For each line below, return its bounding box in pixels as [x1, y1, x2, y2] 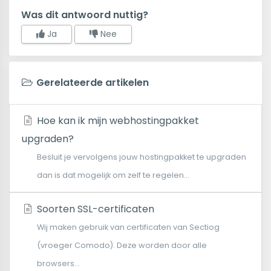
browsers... [37, 258, 80, 269]
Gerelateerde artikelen [33, 75, 149, 90]
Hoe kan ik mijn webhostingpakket [34, 113, 199, 128]
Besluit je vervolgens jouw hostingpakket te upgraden [37, 151, 246, 162]
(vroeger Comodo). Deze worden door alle [37, 240, 207, 250]
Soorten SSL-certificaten [34, 201, 154, 216]
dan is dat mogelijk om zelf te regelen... [37, 169, 189, 180]
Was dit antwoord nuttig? [21, 7, 148, 22]
